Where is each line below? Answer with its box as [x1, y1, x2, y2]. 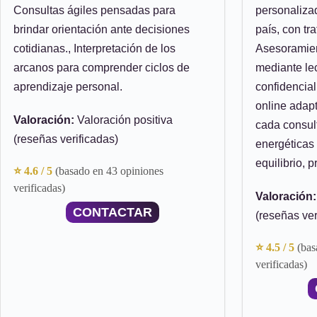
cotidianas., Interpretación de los [13, 42, 175, 54]
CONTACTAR [73, 205, 152, 219]
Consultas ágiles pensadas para [13, 4, 175, 16]
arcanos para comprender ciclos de [13, 62, 190, 74]
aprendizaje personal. [13, 81, 122, 93]
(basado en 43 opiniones [55, 165, 163, 177]
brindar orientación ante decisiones [13, 23, 190, 35]
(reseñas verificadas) [13, 133, 118, 145]
